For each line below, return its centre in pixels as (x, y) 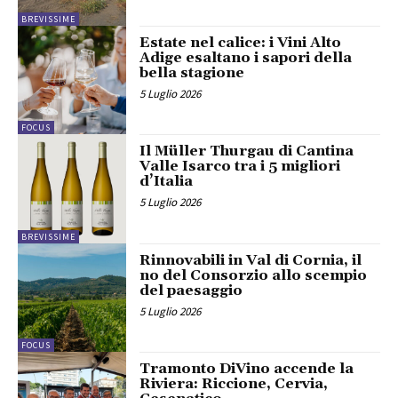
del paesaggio (191, 290)
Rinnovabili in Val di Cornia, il (251, 260)
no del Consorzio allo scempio (254, 275)
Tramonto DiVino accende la (247, 369)
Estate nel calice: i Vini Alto (241, 43)
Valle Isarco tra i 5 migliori (240, 167)
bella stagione (192, 73)
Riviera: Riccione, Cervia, (234, 384)
